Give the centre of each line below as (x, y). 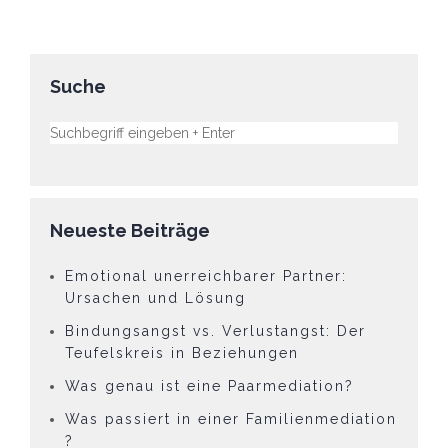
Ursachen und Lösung (155, 298)
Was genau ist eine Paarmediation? (209, 386)
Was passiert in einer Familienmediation (231, 419)
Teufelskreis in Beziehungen (182, 353)
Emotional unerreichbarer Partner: (206, 276)
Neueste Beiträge (130, 231)
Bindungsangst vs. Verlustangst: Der (215, 331)
